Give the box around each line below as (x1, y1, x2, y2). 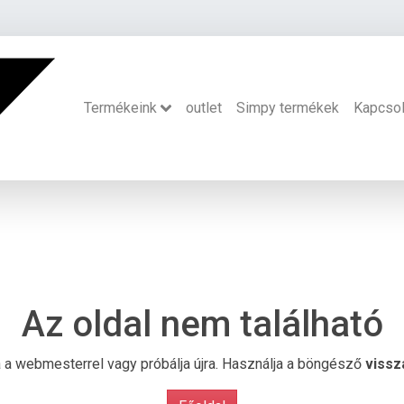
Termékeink (84, 99, 157, 116)
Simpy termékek (235, 99, 339, 116)
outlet (185, 99, 222, 116)
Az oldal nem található (21, 303, 383, 345)
